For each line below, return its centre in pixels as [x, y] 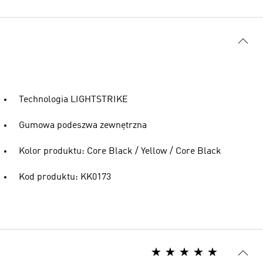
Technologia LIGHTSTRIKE [73, 100]
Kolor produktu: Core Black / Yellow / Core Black [120, 151]
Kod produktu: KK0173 [65, 177]
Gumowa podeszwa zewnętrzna [83, 126]
